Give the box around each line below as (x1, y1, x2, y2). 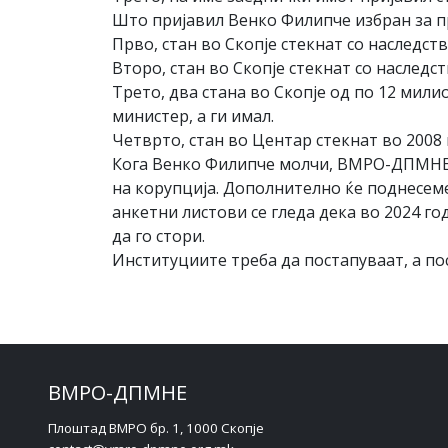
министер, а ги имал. (112, 105, 274, 128)
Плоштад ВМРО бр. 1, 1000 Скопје (48, 419, 264, 438)
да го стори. (112, 225, 209, 248)
